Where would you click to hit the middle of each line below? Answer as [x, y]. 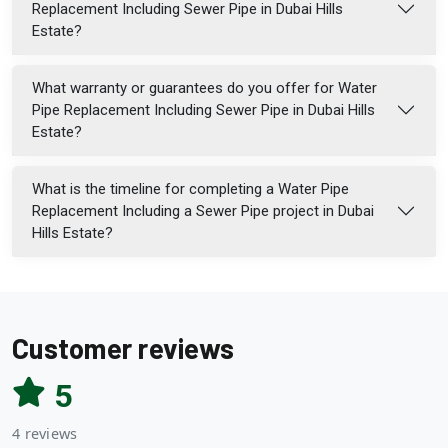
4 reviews [45, 434]
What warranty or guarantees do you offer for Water [204, 88]
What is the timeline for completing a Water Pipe [190, 189]
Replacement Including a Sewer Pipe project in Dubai [203, 211]
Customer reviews [123, 348]
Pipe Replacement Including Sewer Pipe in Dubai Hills [203, 110]
